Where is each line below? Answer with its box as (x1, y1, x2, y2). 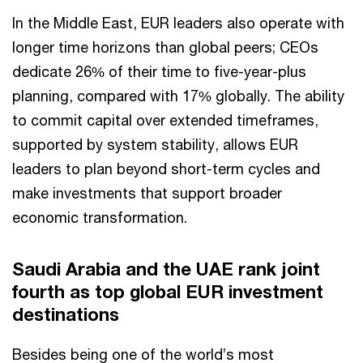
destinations (12, 304, 119, 326)
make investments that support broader (12, 184, 282, 203)
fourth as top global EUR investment (12, 281, 323, 303)
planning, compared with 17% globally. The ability (12, 87, 344, 105)
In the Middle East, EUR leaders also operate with (12, 14, 344, 32)
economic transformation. (12, 208, 187, 227)
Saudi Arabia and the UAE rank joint (12, 258, 320, 280)
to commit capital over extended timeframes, (12, 111, 318, 130)
